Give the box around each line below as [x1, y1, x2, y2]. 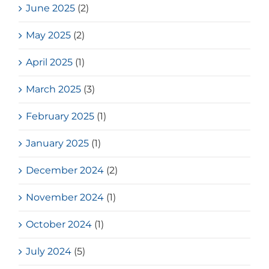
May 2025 [26, 29, 71, 41]
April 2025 [26, 56, 73, 68]
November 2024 [26, 192, 104, 204]
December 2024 [26, 165, 104, 177]
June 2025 [26, 2, 76, 14]
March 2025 [26, 83, 82, 95]
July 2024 [26, 246, 72, 258]
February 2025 [26, 110, 95, 122]
